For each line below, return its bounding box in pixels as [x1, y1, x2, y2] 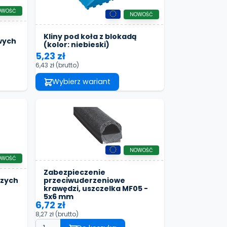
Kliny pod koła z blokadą [44, 31, 137, 42]
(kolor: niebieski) [44, 39, 109, 50]
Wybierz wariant [52, 77, 110, 87]
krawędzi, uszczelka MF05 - [44, 183, 148, 194]
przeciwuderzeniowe [44, 175, 125, 185]
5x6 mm [44, 191, 73, 202]
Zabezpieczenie [44, 167, 105, 177]
